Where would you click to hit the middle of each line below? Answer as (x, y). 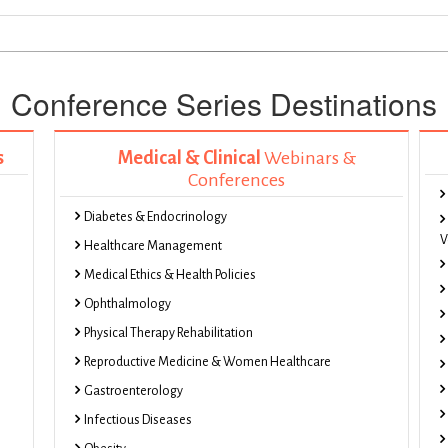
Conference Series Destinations (224, 103)
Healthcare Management (153, 246)
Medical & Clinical (189, 158)
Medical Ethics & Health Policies (170, 275)
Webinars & (308, 158)
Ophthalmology (127, 304)
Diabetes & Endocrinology (155, 217)
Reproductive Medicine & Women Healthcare (207, 362)
